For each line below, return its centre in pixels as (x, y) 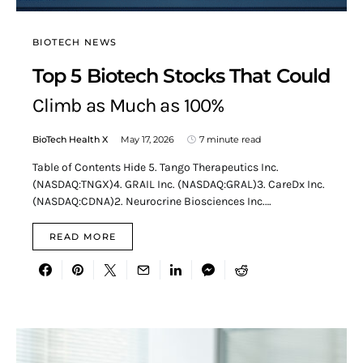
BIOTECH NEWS (75, 43)
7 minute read (230, 140)
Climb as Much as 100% (128, 106)
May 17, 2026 (147, 140)
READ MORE (83, 237)
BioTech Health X (70, 140)
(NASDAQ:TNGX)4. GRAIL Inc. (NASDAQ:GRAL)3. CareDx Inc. (179, 185)
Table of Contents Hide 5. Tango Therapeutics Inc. (156, 168)
